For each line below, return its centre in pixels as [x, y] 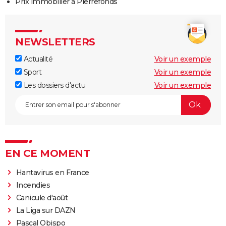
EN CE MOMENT [47, 153]
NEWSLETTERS [55, 42]
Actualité [37, 59]
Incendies [33, 185]
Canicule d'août [42, 197]
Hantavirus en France [52, 172]
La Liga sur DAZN [46, 210]
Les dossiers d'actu [53, 85]
